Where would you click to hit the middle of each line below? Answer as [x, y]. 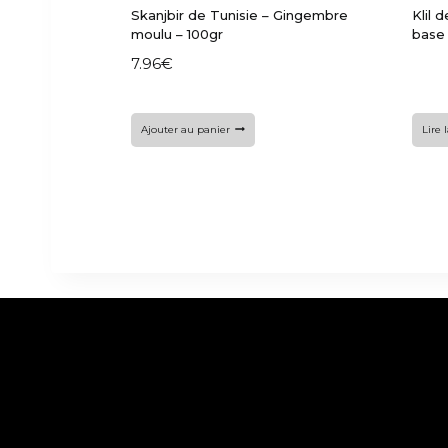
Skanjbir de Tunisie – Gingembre [240, 14]
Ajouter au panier [186, 130]
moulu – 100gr [177, 33]
